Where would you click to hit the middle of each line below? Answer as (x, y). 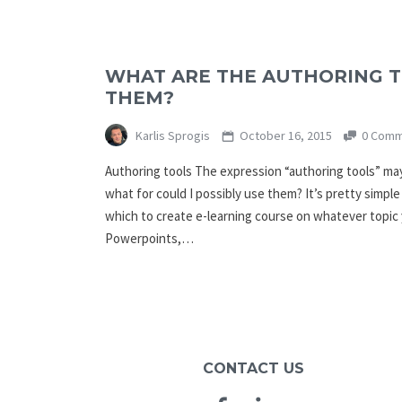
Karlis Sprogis (171, 136)
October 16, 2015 (285, 136)
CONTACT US (253, 368)
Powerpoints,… (149, 239)
